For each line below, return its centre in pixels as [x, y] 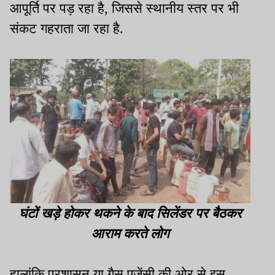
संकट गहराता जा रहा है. [67, 28]
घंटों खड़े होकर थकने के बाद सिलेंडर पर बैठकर [130, 213]
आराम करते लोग [130, 233]
